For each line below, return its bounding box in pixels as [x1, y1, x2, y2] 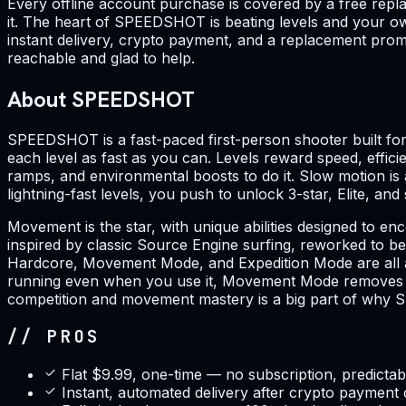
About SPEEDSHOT [7, 84, 195, 113]
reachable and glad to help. [7, 48, 195, 67]
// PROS [7, 325, 101, 349]
